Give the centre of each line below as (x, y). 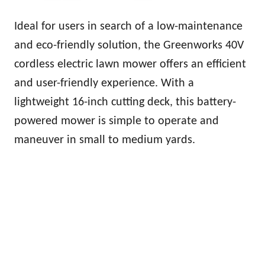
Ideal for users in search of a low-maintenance (128, 26)
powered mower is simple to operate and (117, 121)
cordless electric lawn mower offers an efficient (130, 64)
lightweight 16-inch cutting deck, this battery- (125, 102)
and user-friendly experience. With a (104, 83)
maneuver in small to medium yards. (105, 140)
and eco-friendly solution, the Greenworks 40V (129, 45)
